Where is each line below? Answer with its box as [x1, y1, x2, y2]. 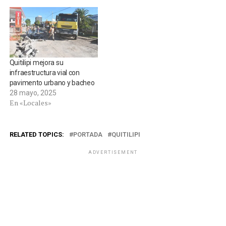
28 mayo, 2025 [9, 89, 56, 97]
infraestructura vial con [9, 69, 80, 77]
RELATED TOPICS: [9, 131, 64, 139]
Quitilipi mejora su [9, 59, 64, 67]
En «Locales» [9, 98, 51, 108]
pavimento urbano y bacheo [9, 79, 95, 87]
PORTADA [73, 131, 102, 139]
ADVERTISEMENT [88, 150, 138, 155]
